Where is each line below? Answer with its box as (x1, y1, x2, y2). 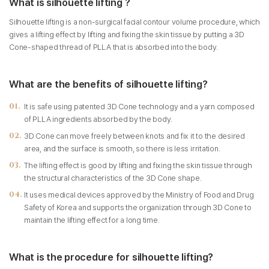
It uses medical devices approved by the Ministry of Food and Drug (24, 190, 254, 199)
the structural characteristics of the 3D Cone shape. (24, 174, 202, 183)
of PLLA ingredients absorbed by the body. (24, 115, 173, 124)
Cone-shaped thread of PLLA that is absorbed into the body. (9, 43, 219, 52)
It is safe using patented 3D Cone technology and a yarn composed (24, 102, 255, 111)
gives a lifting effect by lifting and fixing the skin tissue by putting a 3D (9, 30, 244, 39)
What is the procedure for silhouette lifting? (9, 251, 214, 263)
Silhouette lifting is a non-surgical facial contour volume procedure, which (9, 17, 261, 26)
